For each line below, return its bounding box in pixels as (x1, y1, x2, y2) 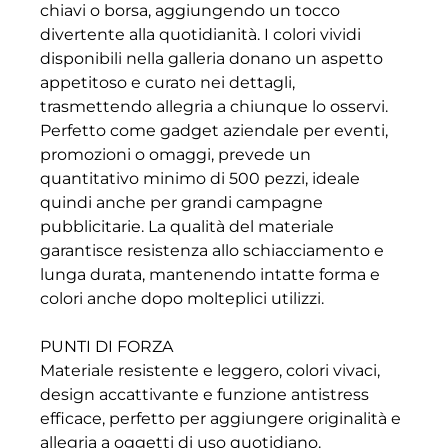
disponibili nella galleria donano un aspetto (40, 49, 383, 69)
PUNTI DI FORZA (40, 337, 173, 357)
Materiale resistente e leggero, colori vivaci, (40, 361, 380, 381)
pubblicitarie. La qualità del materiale (40, 217, 334, 237)
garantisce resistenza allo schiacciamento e (40, 241, 384, 261)
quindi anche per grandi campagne (40, 193, 323, 213)
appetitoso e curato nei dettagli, (40, 73, 295, 93)
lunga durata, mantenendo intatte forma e (40, 265, 380, 285)
